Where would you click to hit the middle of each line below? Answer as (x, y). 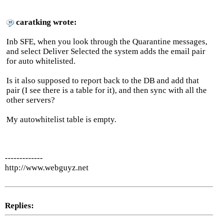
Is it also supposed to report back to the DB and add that (103, 81)
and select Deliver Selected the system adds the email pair (106, 51)
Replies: (19, 206)
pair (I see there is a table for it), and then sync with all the (107, 90)
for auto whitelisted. (41, 61)
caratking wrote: (46, 22)
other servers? (31, 100)
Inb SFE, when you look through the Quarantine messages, (107, 42)
